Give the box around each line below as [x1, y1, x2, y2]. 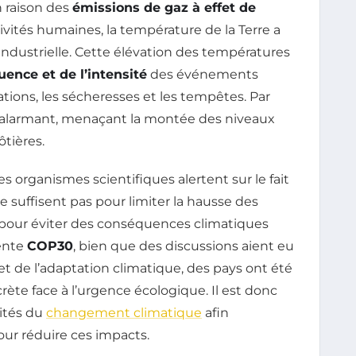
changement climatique [46, 304, 202, 320]
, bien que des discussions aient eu [73, 238, 294, 253]
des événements [147, 66, 258, 82]
